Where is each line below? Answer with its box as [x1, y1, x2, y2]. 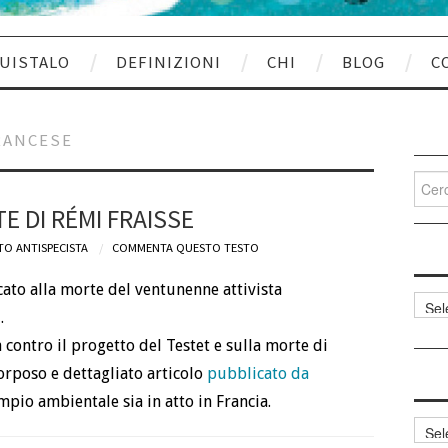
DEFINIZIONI [116, 50, 221, 73]
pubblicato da [207, 364, 309, 384]
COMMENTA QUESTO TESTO [112, 239, 259, 255]
